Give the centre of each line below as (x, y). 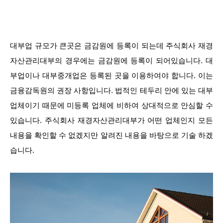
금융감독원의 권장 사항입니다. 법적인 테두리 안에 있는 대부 (111, 90)
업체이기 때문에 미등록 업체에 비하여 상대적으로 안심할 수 (111, 105)
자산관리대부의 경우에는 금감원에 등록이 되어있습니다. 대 (111, 60)
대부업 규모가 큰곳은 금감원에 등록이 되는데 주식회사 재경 (111, 46)
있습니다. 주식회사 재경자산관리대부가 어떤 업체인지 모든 (111, 120)
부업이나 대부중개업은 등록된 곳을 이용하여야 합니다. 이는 (111, 75)
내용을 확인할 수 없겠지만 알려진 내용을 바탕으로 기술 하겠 (111, 135)
